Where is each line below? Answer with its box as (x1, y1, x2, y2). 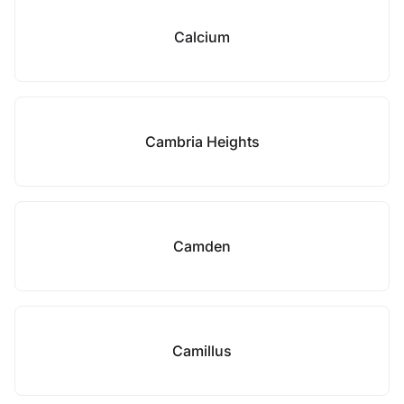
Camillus (172, 342, 232, 360)
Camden (173, 237, 231, 255)
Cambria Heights (144, 133, 260, 151)
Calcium (174, 28, 230, 46)
